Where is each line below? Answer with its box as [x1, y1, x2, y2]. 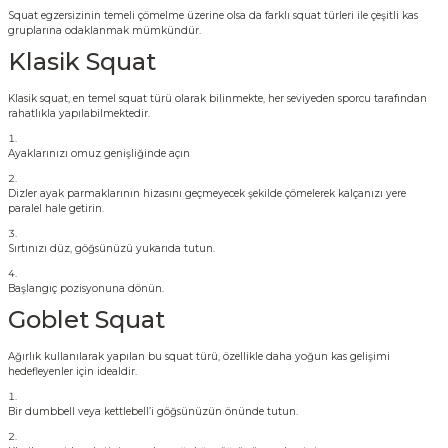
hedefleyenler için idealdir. [8, 365, 137, 378]
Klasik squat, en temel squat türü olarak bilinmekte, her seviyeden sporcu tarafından [8, 92, 427, 105]
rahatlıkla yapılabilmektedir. [8, 107, 153, 120]
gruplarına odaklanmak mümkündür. [8, 24, 201, 37]
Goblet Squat [8, 305, 165, 334]
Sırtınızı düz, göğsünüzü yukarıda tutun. [8, 242, 215, 255]
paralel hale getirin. [8, 202, 104, 215]
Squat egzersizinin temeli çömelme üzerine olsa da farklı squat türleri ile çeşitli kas [8, 9, 418, 22]
